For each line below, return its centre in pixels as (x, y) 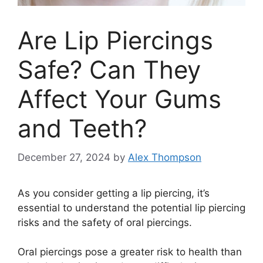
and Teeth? (82, 129)
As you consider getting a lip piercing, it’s (114, 193)
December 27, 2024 (64, 157)
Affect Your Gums (119, 99)
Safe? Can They (109, 70)
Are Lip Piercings (115, 41)
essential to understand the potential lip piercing (131, 208)
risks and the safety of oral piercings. (105, 222)
